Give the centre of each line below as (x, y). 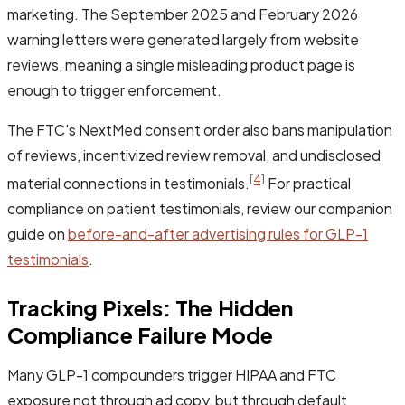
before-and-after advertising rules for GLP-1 (218, 234)
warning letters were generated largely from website (183, 39)
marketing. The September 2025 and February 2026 (183, 14)
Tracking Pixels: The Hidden (150, 308)
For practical (308, 184)
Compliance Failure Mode (141, 335)
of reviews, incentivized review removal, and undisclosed (194, 155)
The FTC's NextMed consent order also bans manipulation (200, 129)
